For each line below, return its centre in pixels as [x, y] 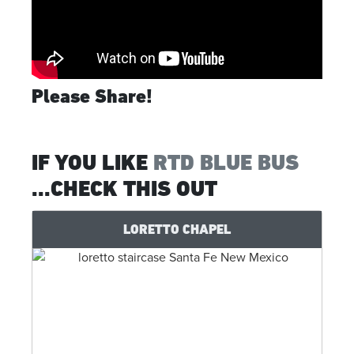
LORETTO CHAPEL [177, 229]
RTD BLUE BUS [226, 162]
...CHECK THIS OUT [124, 188]
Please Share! [92, 96]
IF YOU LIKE [92, 162]
